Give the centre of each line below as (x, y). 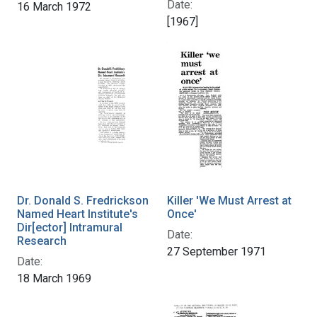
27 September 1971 (217, 252)
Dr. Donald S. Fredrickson (83, 201)
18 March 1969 (54, 279)
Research (42, 241)
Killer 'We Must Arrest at (229, 201)
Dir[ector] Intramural (70, 228)
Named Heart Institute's (77, 214)
